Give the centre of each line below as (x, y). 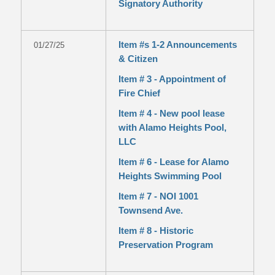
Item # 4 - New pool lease (171, 113)
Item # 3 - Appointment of (172, 79)
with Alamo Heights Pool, (172, 127)
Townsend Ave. (150, 210)
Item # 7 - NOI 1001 (158, 196)
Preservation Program (165, 245)
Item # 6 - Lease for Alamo (173, 162)
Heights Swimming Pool (170, 176)
